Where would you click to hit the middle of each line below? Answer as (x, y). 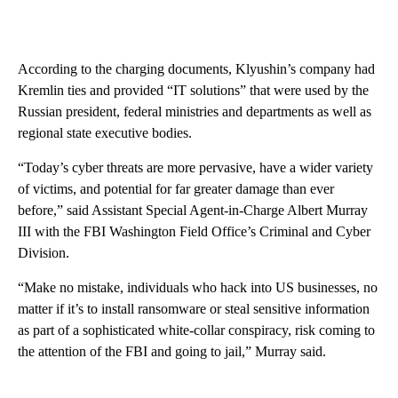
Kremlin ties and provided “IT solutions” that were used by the (193, 91)
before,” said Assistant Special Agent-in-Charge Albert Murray (193, 211)
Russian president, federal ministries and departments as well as (195, 112)
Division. (44, 253)
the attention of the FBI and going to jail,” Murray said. (172, 352)
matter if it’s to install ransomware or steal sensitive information (194, 309)
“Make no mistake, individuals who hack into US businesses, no (198, 288)
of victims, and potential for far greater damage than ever (176, 189)
